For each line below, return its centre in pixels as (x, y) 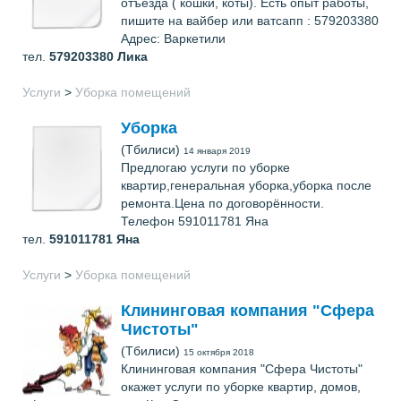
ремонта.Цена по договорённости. (222, 203)
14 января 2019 (217, 151)
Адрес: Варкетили (173, 38)
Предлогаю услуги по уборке (205, 167)
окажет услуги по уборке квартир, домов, (241, 387)
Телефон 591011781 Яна (195, 221)
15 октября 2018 (219, 352)
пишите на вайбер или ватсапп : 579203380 (250, 21)
